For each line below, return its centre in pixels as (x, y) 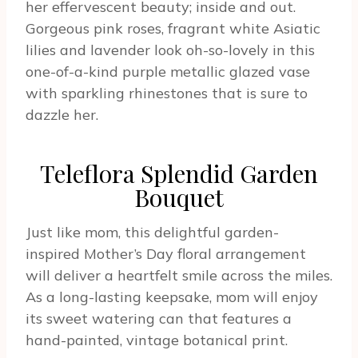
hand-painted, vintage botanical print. (157, 340)
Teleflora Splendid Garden (179, 174)
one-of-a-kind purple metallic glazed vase (168, 72)
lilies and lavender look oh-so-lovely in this (170, 50)
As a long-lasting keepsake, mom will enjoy (172, 297)
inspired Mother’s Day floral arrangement (166, 254)
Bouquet (179, 198)
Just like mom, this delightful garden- (152, 233)
